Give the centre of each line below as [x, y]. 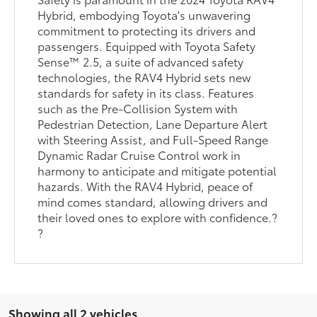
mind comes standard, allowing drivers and [153, 201]
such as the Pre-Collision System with [138, 108]
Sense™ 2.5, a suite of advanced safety [141, 61]
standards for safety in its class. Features [146, 92]
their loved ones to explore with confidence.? [158, 217]
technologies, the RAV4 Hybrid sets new [144, 76]
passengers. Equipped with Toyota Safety [147, 45]
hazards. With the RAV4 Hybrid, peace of [145, 185]
